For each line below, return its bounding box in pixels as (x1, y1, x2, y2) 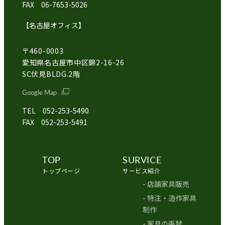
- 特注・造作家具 (143, 193, 196, 203)
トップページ (42, 166, 80, 175)
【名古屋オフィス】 (22, 20, 85, 31)
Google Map (22, 87, 57, 97)
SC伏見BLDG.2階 (22, 69, 80, 79)
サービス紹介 (123, 166, 161, 175)
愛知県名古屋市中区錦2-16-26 (22, 57, 125, 68)
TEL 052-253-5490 (22, 105, 89, 116)
